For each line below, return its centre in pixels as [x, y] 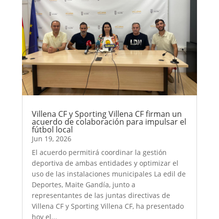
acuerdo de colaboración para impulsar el [109, 121]
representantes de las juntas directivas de [101, 195]
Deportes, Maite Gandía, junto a [83, 184]
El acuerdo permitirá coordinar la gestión [99, 152]
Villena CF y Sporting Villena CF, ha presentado [108, 206]
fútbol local [52, 129]
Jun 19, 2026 [51, 138]
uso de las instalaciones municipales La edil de [109, 174]
